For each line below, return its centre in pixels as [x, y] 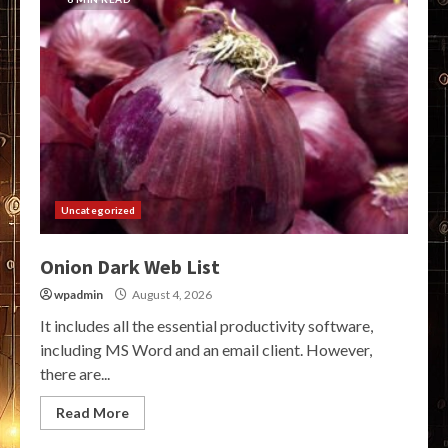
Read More [92, 413]
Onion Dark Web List [130, 267]
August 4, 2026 [171, 295]
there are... [75, 374]
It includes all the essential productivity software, [206, 326]
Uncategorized [98, 210]
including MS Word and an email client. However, [206, 350]
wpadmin [78, 295]
